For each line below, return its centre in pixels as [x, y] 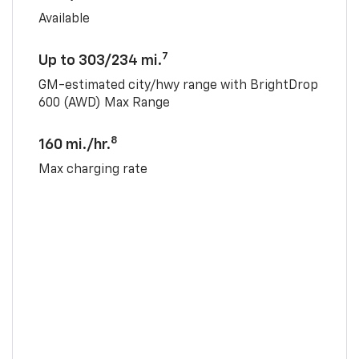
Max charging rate [93, 169]
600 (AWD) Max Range [104, 103]
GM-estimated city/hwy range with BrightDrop [178, 85]
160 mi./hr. [74, 145]
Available [64, 19]
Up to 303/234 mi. [100, 61]
